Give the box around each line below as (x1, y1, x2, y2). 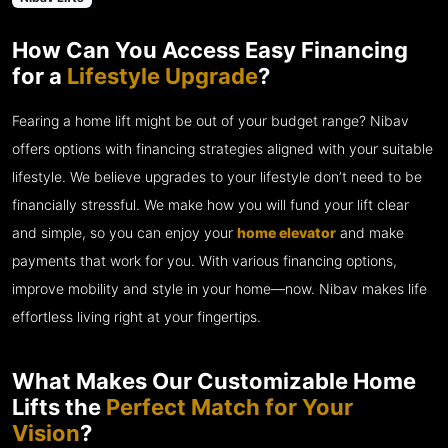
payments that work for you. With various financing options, (12, 253, 397, 270)
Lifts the (12, 394, 106, 421)
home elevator (237, 225, 336, 242)
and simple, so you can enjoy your (12, 225, 237, 242)
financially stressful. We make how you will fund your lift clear (12, 197, 409, 214)
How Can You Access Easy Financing (12, 37, 408, 64)
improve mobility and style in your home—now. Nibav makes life (12, 281, 427, 298)
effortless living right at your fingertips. (12, 309, 261, 326)
